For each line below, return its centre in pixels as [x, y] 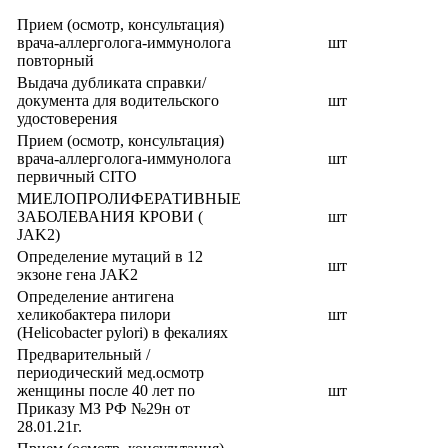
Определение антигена [95, 296]
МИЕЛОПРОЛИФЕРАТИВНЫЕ [129, 198]
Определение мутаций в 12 [110, 256]
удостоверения [67, 118]
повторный [55, 60]
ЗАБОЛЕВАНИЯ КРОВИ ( [110, 216]
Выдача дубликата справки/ [111, 82]
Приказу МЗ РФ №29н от [103, 408]
